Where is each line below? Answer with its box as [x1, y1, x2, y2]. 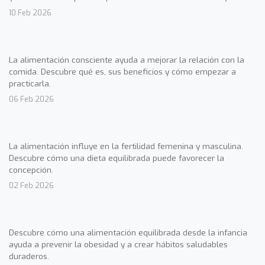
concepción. [9, 164, 53, 175]
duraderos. [9, 250, 49, 261]
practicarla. [9, 77, 51, 89]
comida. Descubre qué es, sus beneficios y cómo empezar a [9, 66, 236, 77]
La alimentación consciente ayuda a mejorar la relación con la [9, 54, 244, 65]
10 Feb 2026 [9, 7, 51, 18]
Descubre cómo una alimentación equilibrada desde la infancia [9, 227, 247, 238]
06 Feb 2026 [9, 93, 54, 104]
